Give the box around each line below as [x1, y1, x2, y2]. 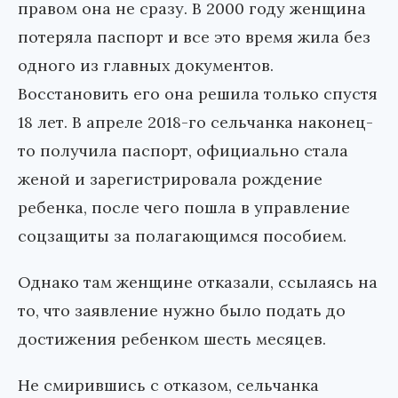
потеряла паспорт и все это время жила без [18, 26, 370, 47]
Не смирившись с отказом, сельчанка [18, 374, 319, 395]
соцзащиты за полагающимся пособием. [18, 225, 346, 246]
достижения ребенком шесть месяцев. [18, 328, 326, 349]
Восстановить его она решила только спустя [18, 83, 378, 104]
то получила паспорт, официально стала [18, 139, 348, 161]
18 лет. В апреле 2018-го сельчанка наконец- [18, 111, 373, 132]
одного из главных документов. [18, 54, 274, 76]
